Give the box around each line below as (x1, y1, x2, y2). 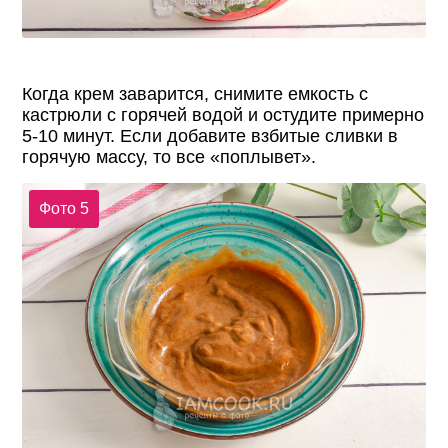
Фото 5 (38, 199, 89, 217)
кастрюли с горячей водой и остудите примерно (22, 105, 425, 126)
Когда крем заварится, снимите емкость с (22, 84, 369, 105)
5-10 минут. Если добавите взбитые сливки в (22, 126, 399, 147)
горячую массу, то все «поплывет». (22, 147, 317, 168)
